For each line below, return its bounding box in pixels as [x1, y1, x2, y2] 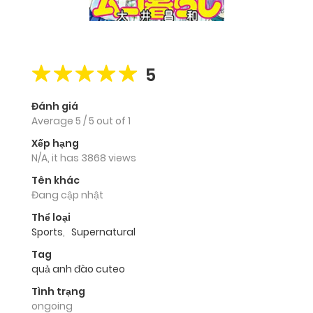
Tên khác [31, 173, 80, 188]
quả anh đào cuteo [31, 262, 125, 277]
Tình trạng [31, 284, 85, 299]
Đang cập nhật [31, 188, 103, 203]
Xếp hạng [31, 136, 79, 151]
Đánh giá [31, 99, 78, 114]
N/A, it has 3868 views [31, 151, 136, 166]
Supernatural [71, 225, 136, 240]
